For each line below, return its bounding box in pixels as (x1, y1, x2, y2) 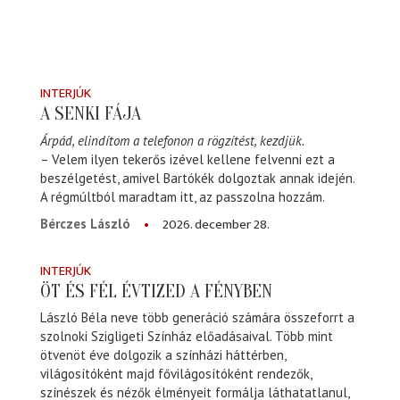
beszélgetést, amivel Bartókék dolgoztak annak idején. (40, 169, 354, 187)
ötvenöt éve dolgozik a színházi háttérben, (40, 346, 286, 363)
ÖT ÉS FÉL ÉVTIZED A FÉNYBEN (40, 279, 272, 302)
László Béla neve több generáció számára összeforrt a (40, 308, 354, 326)
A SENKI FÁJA (40, 103, 141, 125)
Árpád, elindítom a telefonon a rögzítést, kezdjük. (40, 131, 304, 149)
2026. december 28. (162, 212, 270, 236)
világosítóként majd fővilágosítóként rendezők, (40, 364, 312, 382)
